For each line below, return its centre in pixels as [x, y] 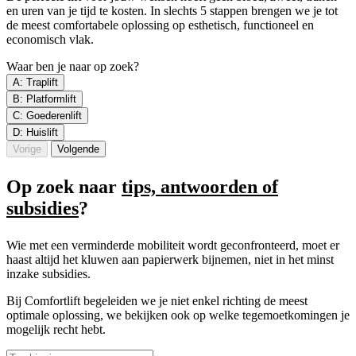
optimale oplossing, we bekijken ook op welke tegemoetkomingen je [178, 315]
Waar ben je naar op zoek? [73, 66]
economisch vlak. [50, 39]
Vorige [27, 149]
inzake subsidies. [48, 273]
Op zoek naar [64, 186]
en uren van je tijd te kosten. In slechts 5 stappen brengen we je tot [172, 10]
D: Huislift [35, 132]
